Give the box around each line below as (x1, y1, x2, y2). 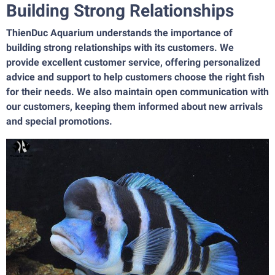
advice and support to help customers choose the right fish (6, 71, 265, 83)
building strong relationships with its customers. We (6, 41, 234, 53)
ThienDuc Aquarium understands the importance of (6, 26, 233, 39)
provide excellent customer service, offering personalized (6, 56, 260, 68)
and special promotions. (6, 115, 112, 127)
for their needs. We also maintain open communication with (6, 85, 269, 98)
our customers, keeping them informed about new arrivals (6, 100, 263, 112)
